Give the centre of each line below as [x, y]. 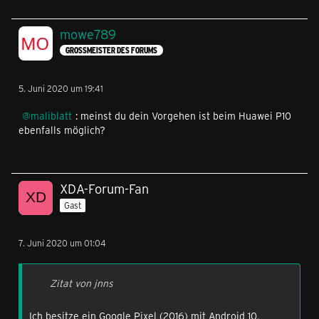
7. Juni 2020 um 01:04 [62, 243]
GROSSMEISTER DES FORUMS [109, 51]
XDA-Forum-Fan [104, 189]
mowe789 [88, 34]
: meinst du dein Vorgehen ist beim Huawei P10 [183, 116]
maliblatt [51, 116]
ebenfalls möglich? [62, 130]
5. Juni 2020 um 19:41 [61, 88]
